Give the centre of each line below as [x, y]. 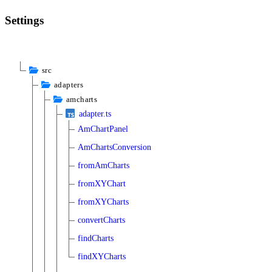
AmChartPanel [103, 129]
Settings [24, 20]
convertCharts [101, 220]
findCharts [96, 238]
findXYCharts [102, 256]
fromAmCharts [104, 165]
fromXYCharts [103, 202]
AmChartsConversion [114, 147]
